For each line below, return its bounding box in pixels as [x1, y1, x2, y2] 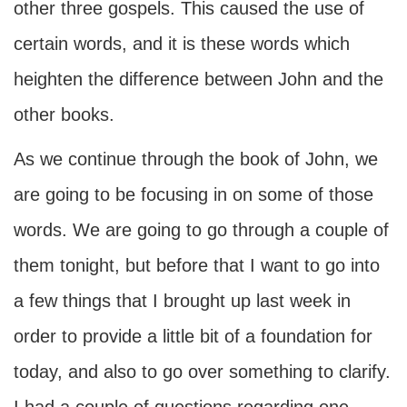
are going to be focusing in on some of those [14, 184, 373, 204]
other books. [14, 104, 114, 124]
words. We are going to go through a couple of [14, 220, 389, 240]
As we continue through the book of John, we [14, 149, 378, 169]
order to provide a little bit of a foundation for [14, 326, 372, 346]
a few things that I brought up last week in [14, 291, 351, 311]
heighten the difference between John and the [14, 69, 383, 89]
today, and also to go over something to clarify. [14, 362, 391, 382]
